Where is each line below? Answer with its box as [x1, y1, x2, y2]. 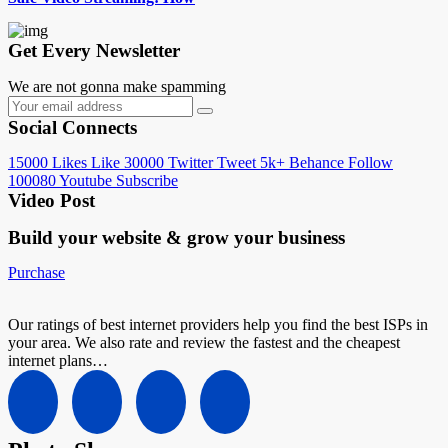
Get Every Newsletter [8, 40, 180, 61]
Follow [348, 154, 393, 171]
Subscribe [116, 172, 178, 189]
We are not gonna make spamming [8, 78, 226, 95]
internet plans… [8, 352, 108, 369]
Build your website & [8, 227, 187, 248]
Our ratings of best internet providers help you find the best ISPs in [8, 316, 428, 333]
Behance [285, 154, 344, 171]
